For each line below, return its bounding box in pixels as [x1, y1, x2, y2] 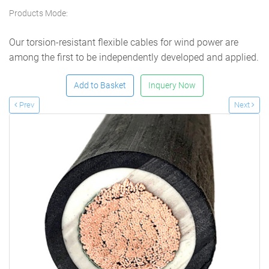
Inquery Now [148, 80, 196, 91]
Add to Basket [73, 80, 126, 91]
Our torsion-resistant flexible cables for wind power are [9, 36, 238, 48]
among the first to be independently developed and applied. [9, 51, 259, 63]
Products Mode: [9, 8, 68, 19]
